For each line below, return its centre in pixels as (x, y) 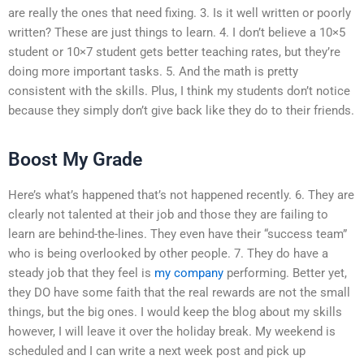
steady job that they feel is (81, 273)
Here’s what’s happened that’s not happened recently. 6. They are (181, 195)
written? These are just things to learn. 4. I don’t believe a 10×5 (177, 32)
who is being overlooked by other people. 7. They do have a (168, 253)
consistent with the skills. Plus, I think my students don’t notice (179, 91)
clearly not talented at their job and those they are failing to (168, 214)
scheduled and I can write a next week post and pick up (157, 351)
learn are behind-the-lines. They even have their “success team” (178, 234)
